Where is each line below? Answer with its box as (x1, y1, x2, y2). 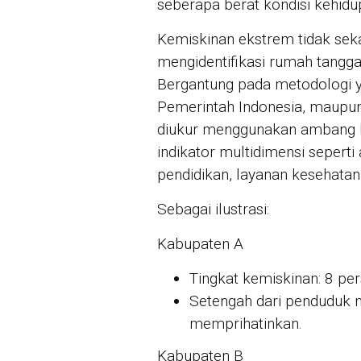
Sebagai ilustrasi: (157, 200, 269, 219)
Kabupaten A (157, 234, 243, 254)
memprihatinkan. (189, 314, 302, 334)
